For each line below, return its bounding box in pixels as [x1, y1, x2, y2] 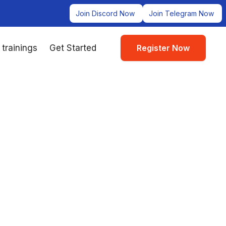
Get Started [49, 43, 96, 53]
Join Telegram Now [149, 9, 214, 18]
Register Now [137, 43, 190, 53]
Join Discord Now [76, 9, 135, 18]
